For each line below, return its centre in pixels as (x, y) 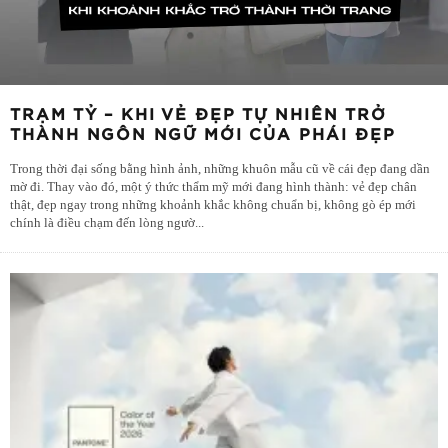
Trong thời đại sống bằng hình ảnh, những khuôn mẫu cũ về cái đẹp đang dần (220, 169)
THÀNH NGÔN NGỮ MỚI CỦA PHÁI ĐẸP (203, 135)
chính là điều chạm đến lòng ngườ (102, 223)
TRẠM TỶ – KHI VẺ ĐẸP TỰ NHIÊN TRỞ (198, 115)
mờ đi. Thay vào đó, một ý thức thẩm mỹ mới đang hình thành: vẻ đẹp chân (213, 187)
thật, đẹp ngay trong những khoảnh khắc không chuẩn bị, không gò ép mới (213, 205)
